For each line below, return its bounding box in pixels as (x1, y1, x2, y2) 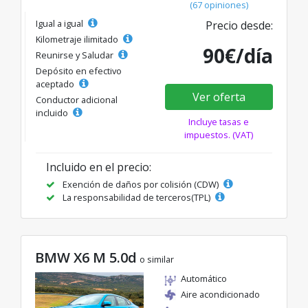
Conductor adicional (36, 93, 118, 106)
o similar (140, 252, 174, 265)
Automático (181, 272, 227, 285)
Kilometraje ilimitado (36, 32, 120, 45)
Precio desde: (206, 17, 273, 33)
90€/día (203, 42, 273, 69)
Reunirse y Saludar (36, 48, 115, 61)
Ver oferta (192, 89, 245, 104)
